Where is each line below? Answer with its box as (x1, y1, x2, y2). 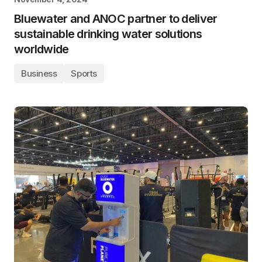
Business (21, 68, 57, 79)
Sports (71, 68, 97, 79)
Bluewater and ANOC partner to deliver (14, 12, 218, 26)
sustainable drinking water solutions (14, 27, 202, 41)
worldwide (14, 42, 69, 56)
